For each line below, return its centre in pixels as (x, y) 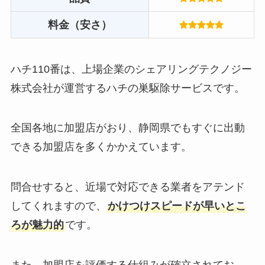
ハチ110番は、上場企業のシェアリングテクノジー (131, 69)
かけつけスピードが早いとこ (177, 206)
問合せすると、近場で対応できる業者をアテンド (127, 187)
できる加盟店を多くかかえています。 (101, 147)
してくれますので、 (58, 206)
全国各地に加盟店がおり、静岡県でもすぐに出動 (127, 128)
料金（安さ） (80, 25)
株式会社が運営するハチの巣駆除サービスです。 (127, 88)
